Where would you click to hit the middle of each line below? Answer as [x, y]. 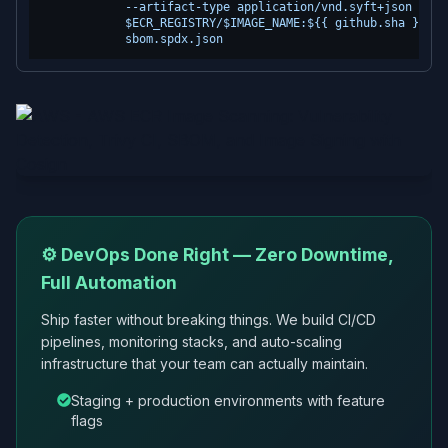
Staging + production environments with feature [228, 400]
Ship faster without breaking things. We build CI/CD [208, 319]
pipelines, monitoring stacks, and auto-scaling [191, 341]
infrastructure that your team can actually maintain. [204, 363]
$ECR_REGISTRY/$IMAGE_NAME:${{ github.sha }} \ [240, 23]
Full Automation [109, 282]
